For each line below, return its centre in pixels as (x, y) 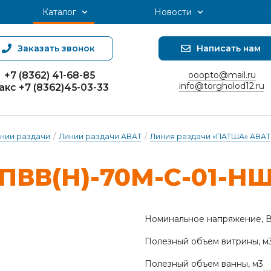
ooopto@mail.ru (222, 75)
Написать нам (229, 48)
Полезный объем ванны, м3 (204, 264)
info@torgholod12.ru (222, 86)
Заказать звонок (56, 48)
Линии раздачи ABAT (100, 136)
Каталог (59, 12)
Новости (173, 12)
